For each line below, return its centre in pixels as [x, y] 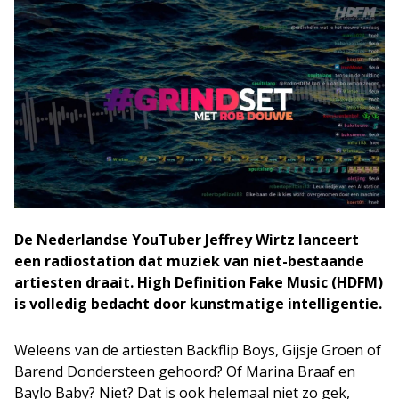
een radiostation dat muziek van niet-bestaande [189, 261]
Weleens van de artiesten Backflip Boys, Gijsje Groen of [198, 350]
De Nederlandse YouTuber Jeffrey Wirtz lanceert [187, 239]
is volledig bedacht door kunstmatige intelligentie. [198, 303]
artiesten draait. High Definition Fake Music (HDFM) [199, 282]
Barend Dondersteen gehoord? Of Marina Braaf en [185, 371]
